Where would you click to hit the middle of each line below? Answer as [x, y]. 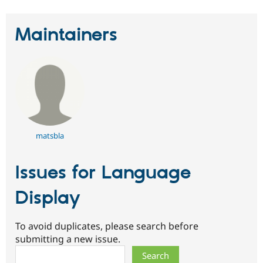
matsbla [50, 135]
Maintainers [66, 35]
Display [48, 198]
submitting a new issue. [68, 239]
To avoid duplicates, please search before [107, 226]
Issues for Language [103, 173]
